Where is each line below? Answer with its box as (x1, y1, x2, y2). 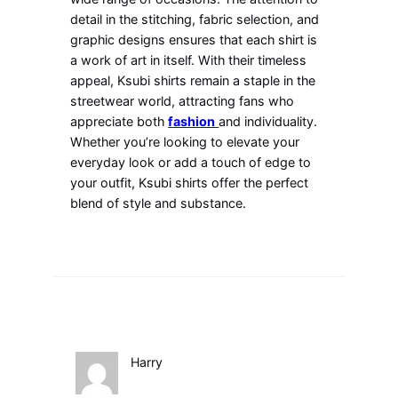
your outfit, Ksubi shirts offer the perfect (70, 175, 309, 191)
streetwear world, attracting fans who (70, 93, 295, 109)
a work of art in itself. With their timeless (70, 52, 307, 68)
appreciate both (70, 114, 169, 130)
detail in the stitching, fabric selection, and (70, 12, 320, 28)
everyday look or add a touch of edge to (70, 155, 312, 171)
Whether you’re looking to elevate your (70, 134, 300, 150)
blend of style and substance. (70, 195, 247, 211)
